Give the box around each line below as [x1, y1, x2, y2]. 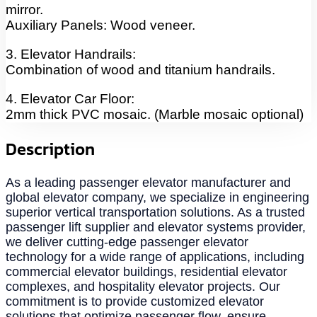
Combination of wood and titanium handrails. [6, 62, 275, 77]
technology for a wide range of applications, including [6, 249, 304, 264]
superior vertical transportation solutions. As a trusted [6, 204, 305, 219]
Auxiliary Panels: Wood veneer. [6, 17, 195, 33]
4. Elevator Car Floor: [6, 91, 134, 106]
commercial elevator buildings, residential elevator [6, 264, 287, 279]
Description [6, 136, 95, 161]
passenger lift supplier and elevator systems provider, [6, 219, 306, 234]
